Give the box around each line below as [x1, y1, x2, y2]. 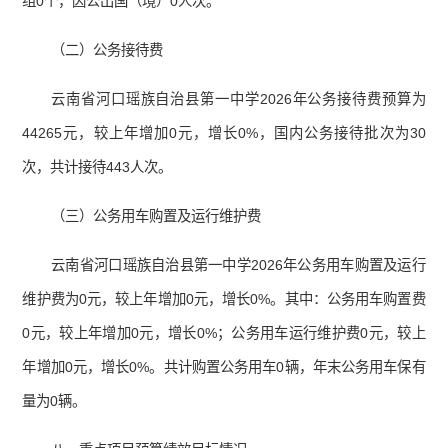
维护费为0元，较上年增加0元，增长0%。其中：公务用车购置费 [22, 291, 426, 308]
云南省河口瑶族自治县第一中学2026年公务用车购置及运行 [51, 257, 426, 274]
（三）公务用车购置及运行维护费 [51, 208, 262, 225]
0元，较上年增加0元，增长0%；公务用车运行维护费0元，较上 [22, 325, 426, 342]
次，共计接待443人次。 [22, 159, 173, 176]
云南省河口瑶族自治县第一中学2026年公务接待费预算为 [51, 91, 426, 108]
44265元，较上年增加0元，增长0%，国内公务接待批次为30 [22, 125, 426, 142]
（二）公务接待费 [51, 42, 164, 59]
